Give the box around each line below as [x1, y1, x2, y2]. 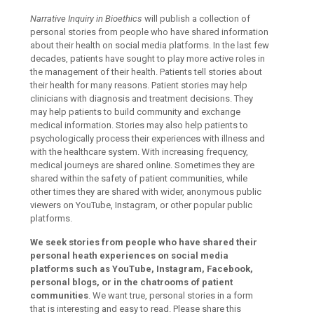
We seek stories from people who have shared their [30, 237, 257, 247]
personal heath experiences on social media [30, 250, 228, 261]
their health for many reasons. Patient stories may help [30, 80, 247, 90]
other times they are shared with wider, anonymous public [30, 186, 261, 197]
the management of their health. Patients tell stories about [30, 67, 262, 77]
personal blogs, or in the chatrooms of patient [30, 277, 233, 287]
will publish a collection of [142, 13, 250, 24]
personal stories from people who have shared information [30, 27, 268, 37]
